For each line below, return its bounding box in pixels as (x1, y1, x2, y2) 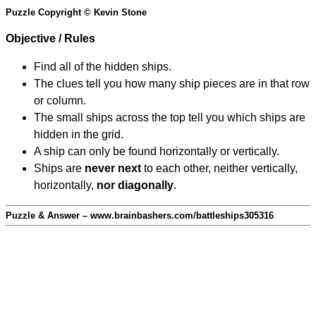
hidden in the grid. (34, 128, 123, 141)
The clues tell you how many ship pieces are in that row (34, 78, 310, 90)
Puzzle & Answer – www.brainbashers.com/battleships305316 (6, 210, 274, 221)
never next (85, 162, 141, 175)
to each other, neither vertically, (141, 162, 298, 175)
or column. (34, 95, 86, 107)
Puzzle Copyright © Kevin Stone (6, 7, 147, 18)
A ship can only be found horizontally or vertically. (34, 145, 279, 158)
